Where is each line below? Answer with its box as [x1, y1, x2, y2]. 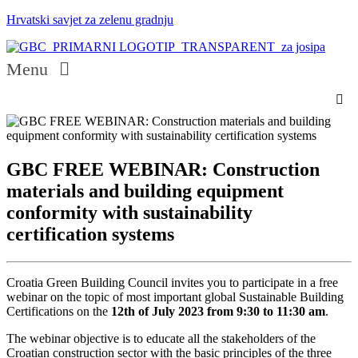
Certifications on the [6, 304, 111, 318]
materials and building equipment [6, 180, 284, 201]
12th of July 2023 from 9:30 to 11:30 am [111, 304, 325, 318]
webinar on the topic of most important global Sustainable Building [6, 289, 344, 304]
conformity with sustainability [6, 201, 253, 223]
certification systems [6, 223, 174, 245]
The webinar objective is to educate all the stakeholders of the [6, 331, 316, 345]
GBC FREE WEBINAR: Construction [6, 158, 320, 180]
